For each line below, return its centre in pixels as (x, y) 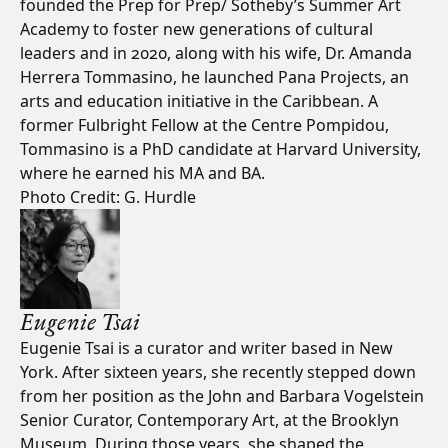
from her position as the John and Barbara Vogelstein (222, 396)
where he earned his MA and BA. (142, 173)
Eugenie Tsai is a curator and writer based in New (206, 348)
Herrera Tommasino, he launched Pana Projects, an (214, 77)
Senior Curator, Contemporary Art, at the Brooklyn (209, 420)
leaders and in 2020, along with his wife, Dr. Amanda (216, 53)
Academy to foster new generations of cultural (196, 29)
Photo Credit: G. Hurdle (108, 197)
